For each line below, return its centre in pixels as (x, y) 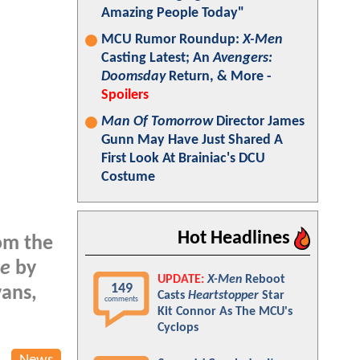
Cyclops (178, 328)
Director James (259, 122)
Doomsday (133, 77)
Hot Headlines (236, 239)
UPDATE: (181, 280)
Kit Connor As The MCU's (225, 312)
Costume (128, 177)
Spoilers (125, 95)
